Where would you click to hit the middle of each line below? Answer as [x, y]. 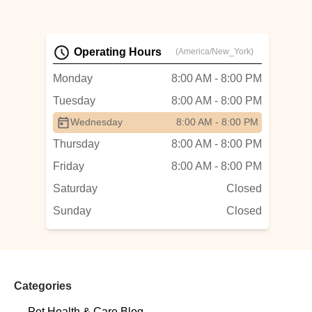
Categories [43, 286]
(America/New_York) [214, 52]
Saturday [75, 188]
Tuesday [74, 101]
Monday [73, 78]
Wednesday [96, 122]
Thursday [76, 144]
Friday [69, 166]
